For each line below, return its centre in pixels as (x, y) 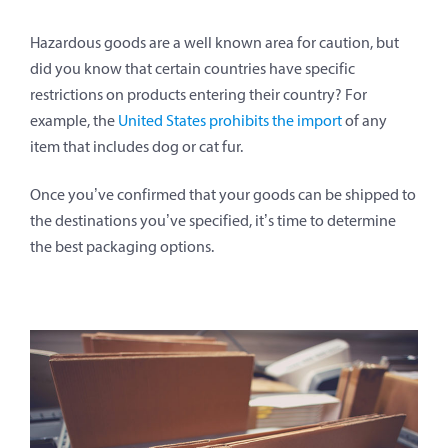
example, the (74, 120)
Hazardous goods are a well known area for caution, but (214, 42)
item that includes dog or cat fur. (136, 146)
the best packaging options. (122, 246)
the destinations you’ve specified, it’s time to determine (213, 220)
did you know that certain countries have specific (192, 68)
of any (364, 120)
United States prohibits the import (230, 120)
